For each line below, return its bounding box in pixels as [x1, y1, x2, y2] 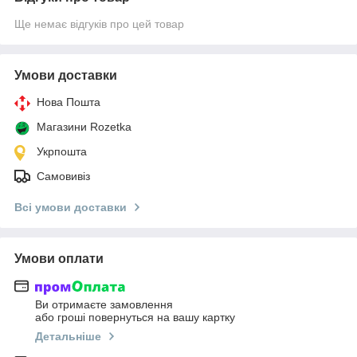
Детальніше [35, 330, 101, 343]
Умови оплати [14, 251, 104, 265]
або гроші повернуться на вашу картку [35, 311, 235, 324]
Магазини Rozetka [37, 120, 131, 133]
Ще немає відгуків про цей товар [14, 17, 184, 30]
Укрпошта [37, 144, 87, 158]
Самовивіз [37, 169, 90, 182]
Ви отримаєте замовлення [35, 298, 173, 312]
